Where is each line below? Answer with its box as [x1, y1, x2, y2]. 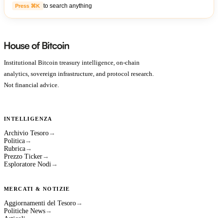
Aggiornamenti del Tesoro [4, 200, 76, 207]
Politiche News [4, 207, 45, 215]
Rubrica [4, 145, 25, 153]
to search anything [43, 2, 92, 10]
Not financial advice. [4, 81, 59, 89]
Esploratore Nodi [4, 161, 51, 168]
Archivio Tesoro [4, 129, 49, 137]
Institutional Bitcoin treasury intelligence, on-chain [4, 59, 140, 67]
